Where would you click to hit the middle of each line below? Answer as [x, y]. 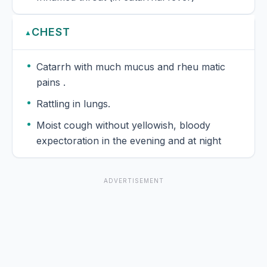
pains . [51, 83]
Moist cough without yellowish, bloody [108, 125]
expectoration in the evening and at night [129, 141]
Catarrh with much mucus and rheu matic [131, 67]
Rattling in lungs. [73, 104]
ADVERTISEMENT [133, 181]
